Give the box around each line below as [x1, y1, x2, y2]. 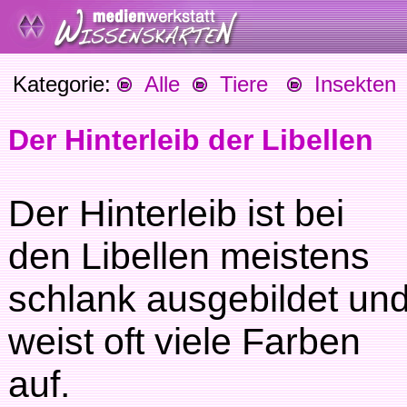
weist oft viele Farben [8, 321, 361, 362]
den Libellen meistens [8, 235, 370, 277]
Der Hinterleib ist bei [8, 193, 344, 234]
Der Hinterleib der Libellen [8, 124, 373, 156]
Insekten [302, 72, 396, 96]
